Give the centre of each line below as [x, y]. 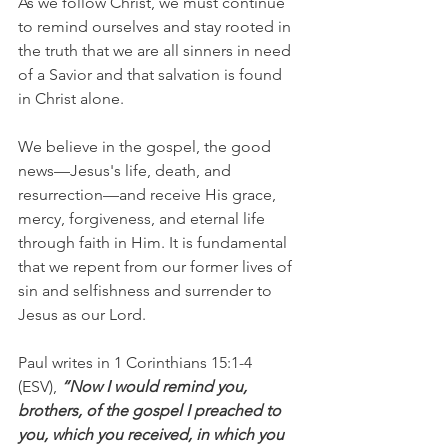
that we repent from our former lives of [157, 266]
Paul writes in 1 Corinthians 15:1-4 [137, 362]
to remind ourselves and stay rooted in [156, 26]
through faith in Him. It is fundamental [154, 242]
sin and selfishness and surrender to [147, 290]
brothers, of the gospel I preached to [151, 410]
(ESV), [39, 386]
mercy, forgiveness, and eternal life [143, 218]
